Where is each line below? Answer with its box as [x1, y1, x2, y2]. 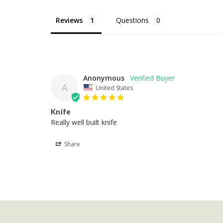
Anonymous [83, 73, 124, 83]
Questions [116, 15, 149, 25]
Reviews [56, 15, 83, 25]
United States [96, 83, 133, 92]
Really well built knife [51, 117, 117, 127]
